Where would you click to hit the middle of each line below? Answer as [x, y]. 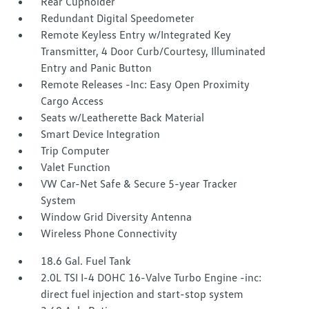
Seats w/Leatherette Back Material [123, 117]
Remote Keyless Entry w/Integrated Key [136, 34]
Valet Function [76, 167]
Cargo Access [72, 101]
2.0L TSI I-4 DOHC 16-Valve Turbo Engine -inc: [151, 277]
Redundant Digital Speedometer [118, 18]
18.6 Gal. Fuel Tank [86, 261]
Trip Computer [76, 150]
